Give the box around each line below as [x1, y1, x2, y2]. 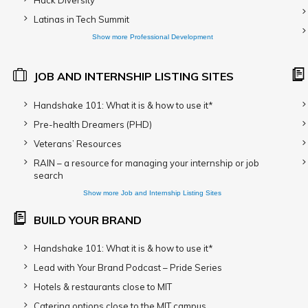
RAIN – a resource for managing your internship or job [34, 157, 259, 168]
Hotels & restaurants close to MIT [34, 281, 172, 292]
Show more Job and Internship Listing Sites [83, 189, 221, 197]
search [34, 170, 63, 181]
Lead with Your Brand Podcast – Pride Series [34, 262, 222, 273]
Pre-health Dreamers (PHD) [34, 119, 152, 130]
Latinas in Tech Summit [34, 14, 129, 25]
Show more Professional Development [91, 33, 213, 41]
